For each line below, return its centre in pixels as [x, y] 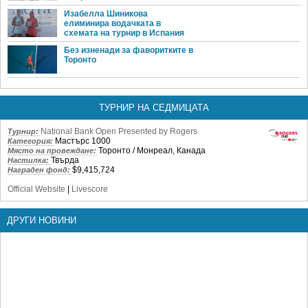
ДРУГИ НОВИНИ [42, 220]
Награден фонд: [40, 169]
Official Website [36, 189]
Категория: [31, 141]
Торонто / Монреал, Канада [152, 150]
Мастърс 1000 [83, 141]
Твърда [65, 160]
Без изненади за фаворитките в [129, 51]
